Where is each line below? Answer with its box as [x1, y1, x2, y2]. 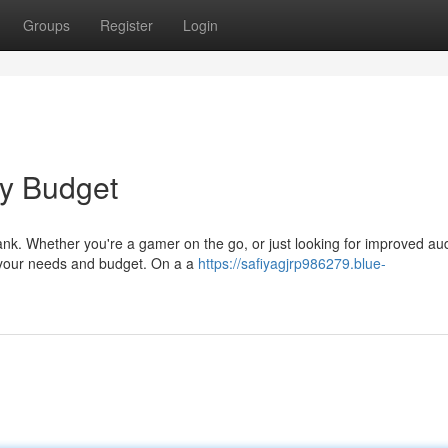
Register [100, 15, 153, 35]
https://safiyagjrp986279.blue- [198, 253, 386, 273]
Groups [23, 15, 70, 35]
